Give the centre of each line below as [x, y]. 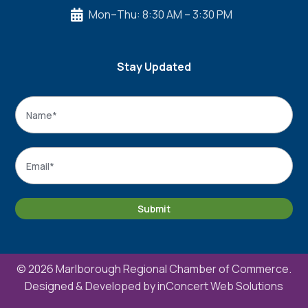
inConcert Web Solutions [220, 286]
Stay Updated [154, 66]
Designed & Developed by [91, 286]
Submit [154, 209]
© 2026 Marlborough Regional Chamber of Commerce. [154, 269]
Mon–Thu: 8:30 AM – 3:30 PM [160, 14]
